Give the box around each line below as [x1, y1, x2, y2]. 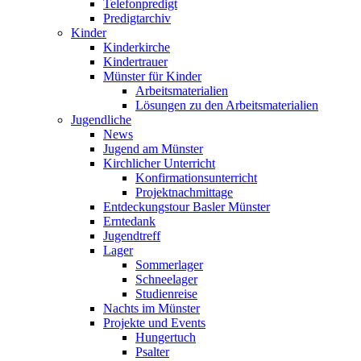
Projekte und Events [103, 315, 205, 330]
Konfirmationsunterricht [135, 170, 257, 185]
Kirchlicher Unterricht [103, 156, 215, 170]
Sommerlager [135, 257, 203, 272]
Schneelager [135, 272, 197, 286]
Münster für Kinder [103, 68, 201, 83]
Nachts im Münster [103, 301, 200, 315]
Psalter [135, 344, 169, 359]
